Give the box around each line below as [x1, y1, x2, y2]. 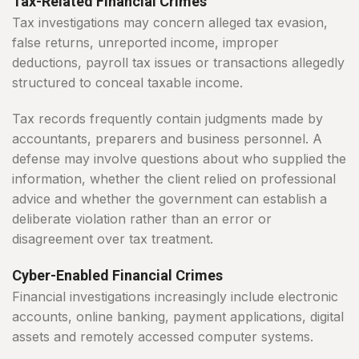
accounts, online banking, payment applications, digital [12, 309, 344, 325]
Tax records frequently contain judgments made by [12, 111, 323, 127]
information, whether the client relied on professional [12, 171, 336, 188]
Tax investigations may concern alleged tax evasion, [12, 14, 328, 31]
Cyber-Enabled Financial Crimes [12, 267, 223, 284]
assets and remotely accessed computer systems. [12, 329, 313, 345]
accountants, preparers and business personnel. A [12, 131, 322, 147]
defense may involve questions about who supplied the [12, 151, 346, 167]
